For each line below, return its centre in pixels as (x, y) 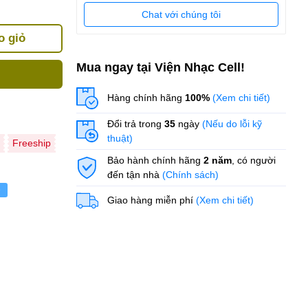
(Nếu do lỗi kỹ (232, 123)
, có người (253, 160)
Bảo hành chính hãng (155, 160)
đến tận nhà (134, 174)
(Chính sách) (190, 174)
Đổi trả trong (135, 123)
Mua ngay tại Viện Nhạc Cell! (160, 67)
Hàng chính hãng (146, 98)
